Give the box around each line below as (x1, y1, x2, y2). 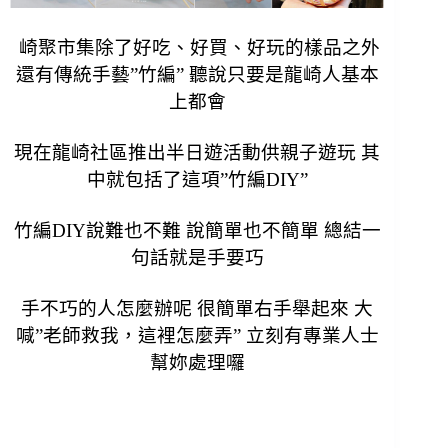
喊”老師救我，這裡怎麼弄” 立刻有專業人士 (15, 324, 379, 346)
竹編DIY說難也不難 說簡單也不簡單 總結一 (13, 219, 381, 241)
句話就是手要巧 (130, 246, 264, 268)
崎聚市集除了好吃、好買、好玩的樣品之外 (14, 36, 381, 58)
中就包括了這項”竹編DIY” (86, 168, 308, 190)
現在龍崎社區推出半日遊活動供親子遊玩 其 (14, 141, 381, 163)
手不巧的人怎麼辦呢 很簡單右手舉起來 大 (21, 297, 374, 319)
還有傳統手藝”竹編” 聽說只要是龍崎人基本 (15, 63, 379, 85)
